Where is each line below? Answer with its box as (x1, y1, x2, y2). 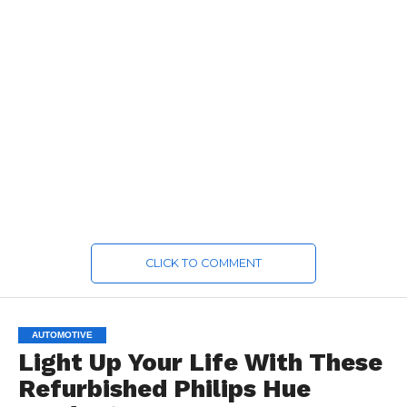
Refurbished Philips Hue (17, 373, 311, 403)
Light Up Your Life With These (17, 347, 382, 377)
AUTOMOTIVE (31, 329, 93, 340)
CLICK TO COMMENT (144, 255, 262, 270)
